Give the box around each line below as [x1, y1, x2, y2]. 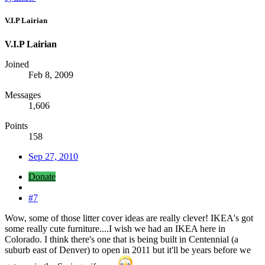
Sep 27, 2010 [28, 151, 78, 161]
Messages [5, 89, 41, 100]
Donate [28, 171, 56, 182]
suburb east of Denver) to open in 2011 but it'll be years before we [5, 244, 251, 255]
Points [5, 120, 28, 131]
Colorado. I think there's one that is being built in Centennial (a [5, 234, 238, 244]
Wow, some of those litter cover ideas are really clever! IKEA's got [5, 212, 253, 223]
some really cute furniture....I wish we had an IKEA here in [5, 223, 225, 234]
